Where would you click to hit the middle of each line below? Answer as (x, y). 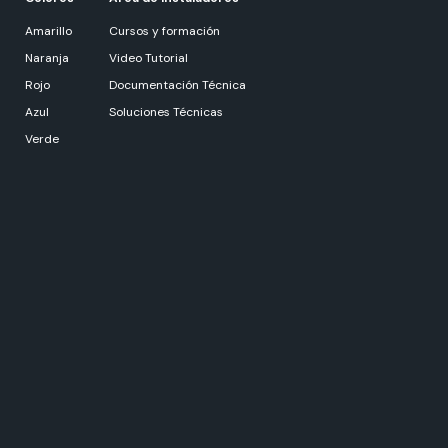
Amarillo (48, 31)
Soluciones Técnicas (165, 112)
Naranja (46, 58)
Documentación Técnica (177, 85)
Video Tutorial (148, 58)
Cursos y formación (164, 31)
